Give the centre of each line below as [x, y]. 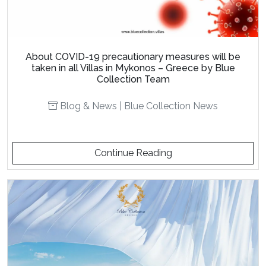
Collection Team [133, 79]
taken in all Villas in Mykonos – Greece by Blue [133, 68]
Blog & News [88, 106]
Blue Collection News [171, 106]
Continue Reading [133, 153]
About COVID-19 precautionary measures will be [133, 56]
